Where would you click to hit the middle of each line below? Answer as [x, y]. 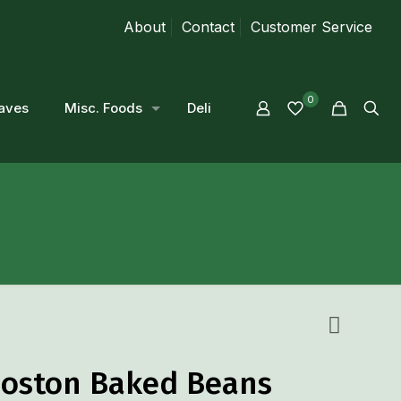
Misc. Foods [103, 108]
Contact [208, 27]
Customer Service [311, 27]
